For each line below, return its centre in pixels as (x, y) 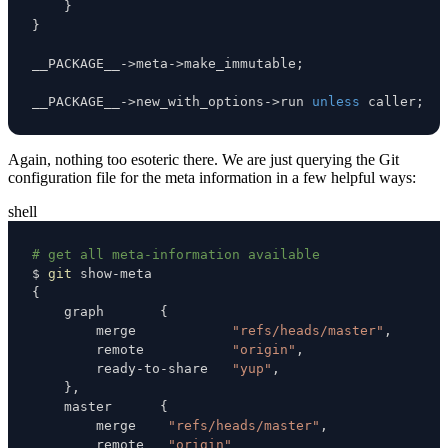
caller (388, 101)
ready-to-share (132, 368)
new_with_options (200, 101)
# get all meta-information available (176, 254)
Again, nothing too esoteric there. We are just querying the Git (203, 159)
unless (336, 101)
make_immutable (240, 63)
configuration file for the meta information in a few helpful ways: (212, 177)
